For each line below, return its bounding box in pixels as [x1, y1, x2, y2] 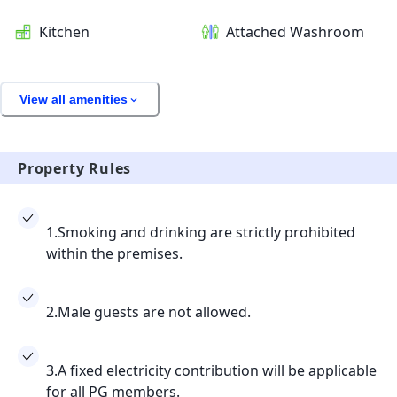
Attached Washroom [225, 22, 364, 43]
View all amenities [19, 91, 128, 106]
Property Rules [18, 159, 132, 179]
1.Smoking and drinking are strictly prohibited [46, 222, 355, 243]
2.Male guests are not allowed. [46, 302, 251, 323]
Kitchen [39, 22, 90, 43]
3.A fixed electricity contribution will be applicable [46, 361, 377, 381]
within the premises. [46, 244, 183, 264]
